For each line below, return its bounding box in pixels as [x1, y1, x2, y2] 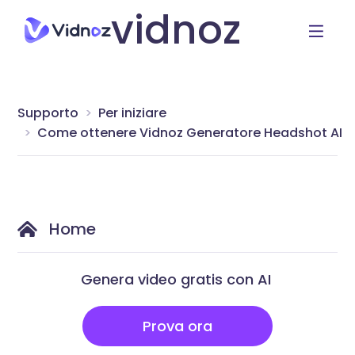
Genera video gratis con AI [81, 269, 271, 289]
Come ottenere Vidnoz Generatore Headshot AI [37, 123, 343, 142]
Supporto [17, 103, 79, 122]
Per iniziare [98, 103, 167, 122]
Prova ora [143, 315, 212, 336]
